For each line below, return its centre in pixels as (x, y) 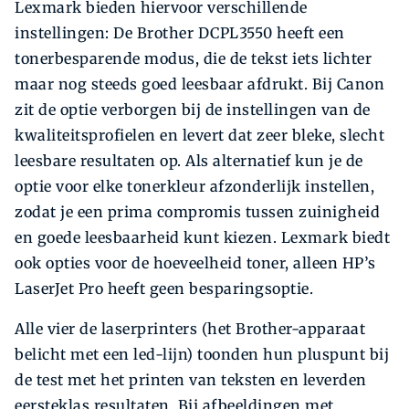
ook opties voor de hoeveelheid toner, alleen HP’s (195, 263)
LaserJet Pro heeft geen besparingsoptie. (164, 289)
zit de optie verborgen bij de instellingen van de (193, 110)
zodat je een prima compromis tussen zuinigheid (197, 212)
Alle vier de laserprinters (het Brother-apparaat (190, 329)
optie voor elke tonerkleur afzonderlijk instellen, (194, 187)
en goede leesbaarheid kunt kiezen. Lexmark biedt (202, 238)
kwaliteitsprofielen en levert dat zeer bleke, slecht (199, 136)
